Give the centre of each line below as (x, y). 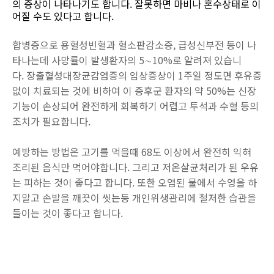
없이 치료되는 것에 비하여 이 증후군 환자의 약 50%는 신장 (134, 90)
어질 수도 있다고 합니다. (63, 16)
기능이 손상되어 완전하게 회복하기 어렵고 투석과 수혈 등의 (135, 106)
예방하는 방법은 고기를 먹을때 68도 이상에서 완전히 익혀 (132, 151)
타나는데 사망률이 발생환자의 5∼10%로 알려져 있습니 (127, 60)
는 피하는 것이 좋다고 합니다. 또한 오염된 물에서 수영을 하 (135, 182)
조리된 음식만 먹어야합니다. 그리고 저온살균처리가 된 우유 (135, 167)
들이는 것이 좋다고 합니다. (68, 213)
